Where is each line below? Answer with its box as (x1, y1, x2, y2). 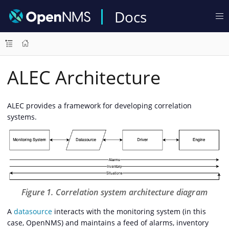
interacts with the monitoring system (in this (52, 207, 206, 217)
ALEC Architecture (7, 65, 161, 90)
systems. (7, 112, 37, 122)
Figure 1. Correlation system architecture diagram (21, 187, 208, 198)
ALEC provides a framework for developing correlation (7, 101, 192, 110)
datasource (14, 207, 52, 217)
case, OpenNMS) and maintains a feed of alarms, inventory (7, 218, 209, 228)
